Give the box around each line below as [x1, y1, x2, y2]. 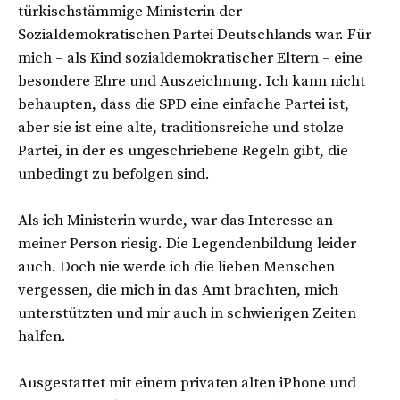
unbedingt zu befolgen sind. [18, 163, 213, 184]
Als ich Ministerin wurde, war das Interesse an [18, 210, 333, 230]
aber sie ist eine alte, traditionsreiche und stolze [18, 117, 344, 137]
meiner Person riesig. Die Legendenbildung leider [18, 233, 356, 254]
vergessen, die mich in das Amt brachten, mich [18, 279, 338, 300]
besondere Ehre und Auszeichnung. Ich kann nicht [18, 71, 365, 91]
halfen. [18, 326, 70, 346]
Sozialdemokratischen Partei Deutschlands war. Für [18, 24, 371, 45]
